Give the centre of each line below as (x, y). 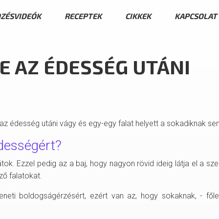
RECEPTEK (83, 16)
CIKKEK (138, 16)
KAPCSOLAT (196, 16)
